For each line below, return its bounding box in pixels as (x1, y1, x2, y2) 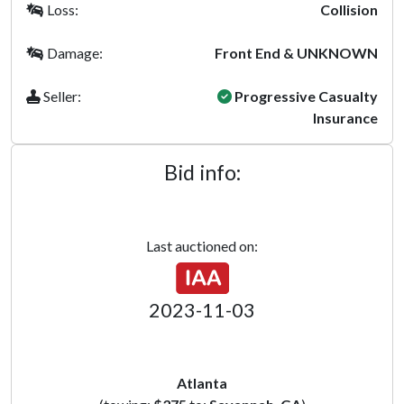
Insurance (313, 109, 378, 126)
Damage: (44, 44, 103, 61)
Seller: (41, 87, 81, 105)
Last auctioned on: (146, 237, 258, 254)
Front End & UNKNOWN (215, 44, 378, 61)
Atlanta (177, 374, 227, 391)
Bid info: (163, 160, 241, 185)
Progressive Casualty (232, 87, 378, 105)
